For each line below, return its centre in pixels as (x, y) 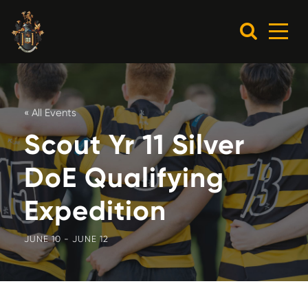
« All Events (50, 113)
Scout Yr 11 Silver (134, 145)
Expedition (95, 211)
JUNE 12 (90, 239)
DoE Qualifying (124, 178)
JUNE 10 (43, 239)
